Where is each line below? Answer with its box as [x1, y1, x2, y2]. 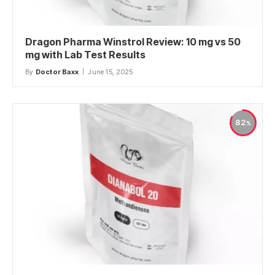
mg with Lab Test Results [25, 48, 145, 61]
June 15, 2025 [88, 67, 133, 76]
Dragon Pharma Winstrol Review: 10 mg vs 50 [25, 35, 241, 48]
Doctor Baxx [35, 67, 79, 76]
